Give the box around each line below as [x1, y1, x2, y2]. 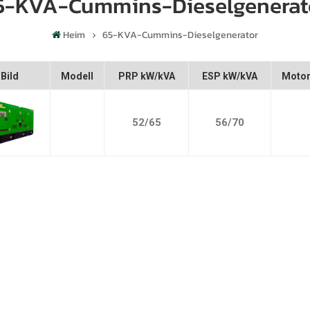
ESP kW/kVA [202, 70, 258, 82]
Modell [61, 70, 94, 82]
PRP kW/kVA [118, 70, 175, 82]
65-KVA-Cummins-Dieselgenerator [102, 27, 259, 42]
